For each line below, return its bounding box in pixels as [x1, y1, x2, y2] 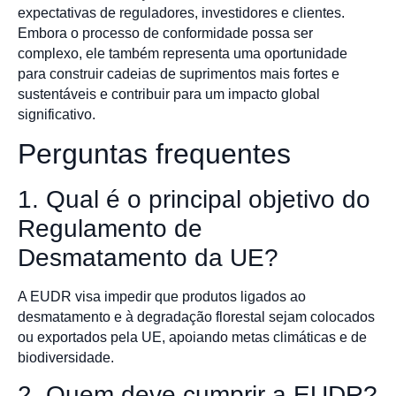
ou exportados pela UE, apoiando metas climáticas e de [18, 329, 367, 345]
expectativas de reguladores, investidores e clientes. [18, 4, 345, 20]
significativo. [18, 106, 95, 122]
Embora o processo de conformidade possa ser [18, 25, 313, 41]
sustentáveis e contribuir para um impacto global [18, 86, 320, 102]
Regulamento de [18, 214, 202, 242]
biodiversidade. [18, 349, 114, 365]
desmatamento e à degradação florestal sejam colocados [18, 308, 375, 324]
